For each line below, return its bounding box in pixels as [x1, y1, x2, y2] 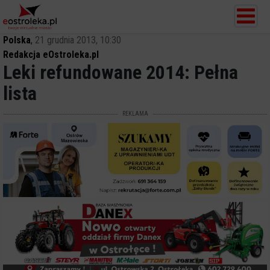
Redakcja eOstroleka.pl [3, 49, 99, 60]
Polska [3, 34, 31, 46]
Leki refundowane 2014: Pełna [3, 61, 238, 84]
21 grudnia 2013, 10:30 [35, 34, 121, 46]
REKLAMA [122, 110, 148, 117]
